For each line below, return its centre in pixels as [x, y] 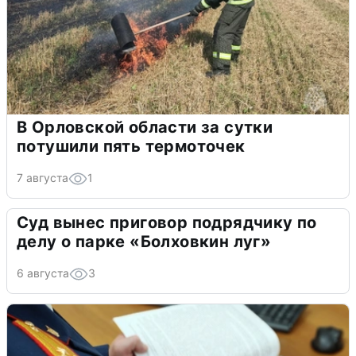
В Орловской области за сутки [145, 128]
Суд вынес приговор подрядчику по [167, 223]
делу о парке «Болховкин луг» [144, 242]
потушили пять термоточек [131, 147]
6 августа [43, 273]
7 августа [43, 178]
